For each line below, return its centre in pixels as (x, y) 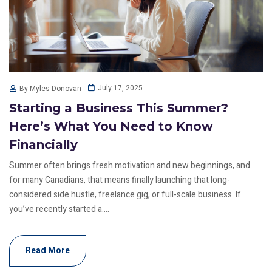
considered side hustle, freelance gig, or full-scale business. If (125, 194)
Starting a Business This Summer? (119, 108)
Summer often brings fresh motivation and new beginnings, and (130, 165)
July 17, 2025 (120, 88)
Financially (43, 144)
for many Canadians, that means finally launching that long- (120, 180)
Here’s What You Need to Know (111, 126)
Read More (48, 250)
